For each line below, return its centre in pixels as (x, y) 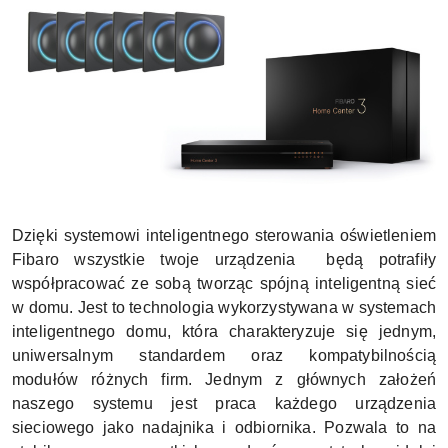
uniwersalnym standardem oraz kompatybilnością (224, 355)
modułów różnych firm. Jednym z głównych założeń (224, 379)
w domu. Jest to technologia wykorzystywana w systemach (224, 307)
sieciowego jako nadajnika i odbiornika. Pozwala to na (224, 427)
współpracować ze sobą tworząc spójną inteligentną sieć (224, 283)
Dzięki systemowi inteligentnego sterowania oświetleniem (224, 235)
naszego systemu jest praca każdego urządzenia (224, 403)
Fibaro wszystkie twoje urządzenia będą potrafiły (224, 259)
